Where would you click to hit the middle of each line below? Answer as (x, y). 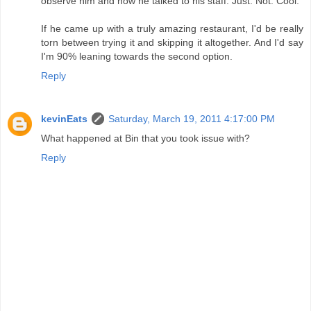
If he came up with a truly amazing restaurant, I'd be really (172, 29)
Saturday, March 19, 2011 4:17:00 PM (192, 119)
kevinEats (64, 119)
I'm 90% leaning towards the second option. (137, 57)
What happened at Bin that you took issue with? (145, 138)
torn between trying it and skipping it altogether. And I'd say (172, 43)
